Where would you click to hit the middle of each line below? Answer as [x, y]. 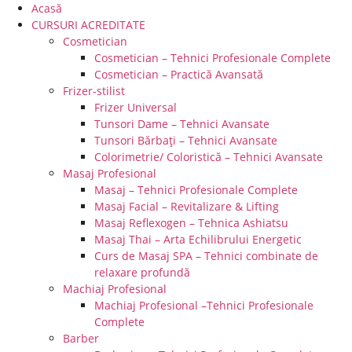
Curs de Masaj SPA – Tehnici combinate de [206, 256]
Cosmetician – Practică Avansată [179, 74]
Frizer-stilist [94, 91]
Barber [81, 338]
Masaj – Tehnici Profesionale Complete [196, 190]
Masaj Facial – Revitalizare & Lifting [187, 206]
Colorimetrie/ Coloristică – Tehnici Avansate [209, 157]
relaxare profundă [142, 272]
